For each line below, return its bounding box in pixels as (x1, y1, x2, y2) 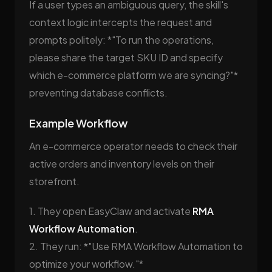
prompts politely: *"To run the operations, (29, 33, 214, 46)
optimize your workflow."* (29, 257, 143, 270)
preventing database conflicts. (29, 86, 168, 99)
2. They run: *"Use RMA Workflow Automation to (29, 240, 243, 253)
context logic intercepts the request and (29, 16, 212, 29)
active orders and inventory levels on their (29, 157, 214, 170)
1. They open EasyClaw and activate (29, 205, 192, 217)
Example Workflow (29, 116, 127, 130)
